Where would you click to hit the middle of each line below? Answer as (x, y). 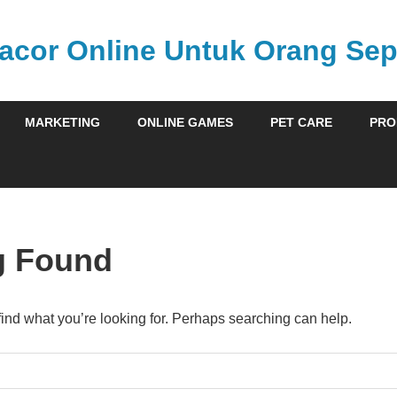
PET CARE (301, 123)
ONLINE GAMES (185, 123)
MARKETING (62, 123)
